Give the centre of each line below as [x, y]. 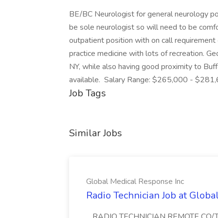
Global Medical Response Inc [135, 182]
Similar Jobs [96, 133]
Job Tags [88, 93]
